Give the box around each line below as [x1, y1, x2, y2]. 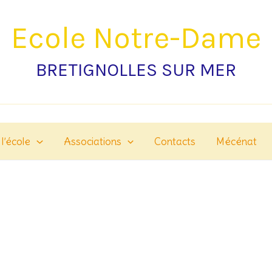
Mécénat [216, 135, 257, 148]
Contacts [154, 135, 195, 148]
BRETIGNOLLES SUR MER [36, 59, 236, 81]
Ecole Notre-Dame [11, 20, 261, 56]
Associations [63, 135, 121, 148]
